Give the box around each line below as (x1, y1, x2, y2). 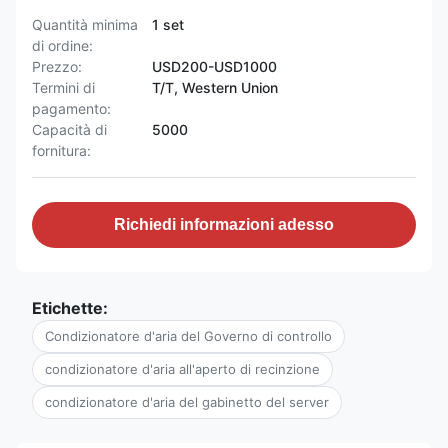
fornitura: (32, 142, 91, 159)
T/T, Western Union (152, 79, 278, 96)
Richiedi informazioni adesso (114, 216, 334, 233)
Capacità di (32, 121, 107, 138)
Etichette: (32, 298, 108, 318)
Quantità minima (32, 16, 138, 33)
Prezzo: (32, 58, 82, 75)
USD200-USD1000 (152, 58, 277, 75)
